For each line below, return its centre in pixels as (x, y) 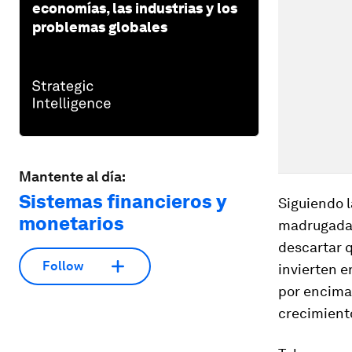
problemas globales (100, 27)
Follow (63, 266)
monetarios (71, 223)
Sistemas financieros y (123, 201)
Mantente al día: (72, 176)
